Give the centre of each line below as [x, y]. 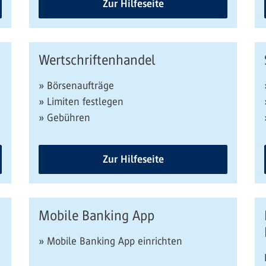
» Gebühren [64, 118]
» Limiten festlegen [81, 102]
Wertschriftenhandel [97, 60]
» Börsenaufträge [76, 85]
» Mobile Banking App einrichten [110, 241]
